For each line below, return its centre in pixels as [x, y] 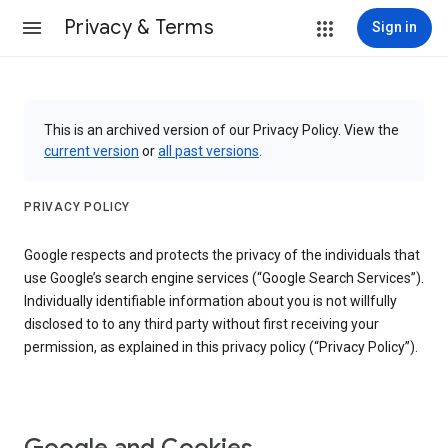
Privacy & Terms [139, 27]
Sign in [394, 27]
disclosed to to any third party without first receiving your [201, 324]
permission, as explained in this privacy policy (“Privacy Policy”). [221, 347]
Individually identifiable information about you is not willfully [210, 301]
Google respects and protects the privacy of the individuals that [222, 255]
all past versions [208, 151]
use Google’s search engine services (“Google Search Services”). [224, 278]
